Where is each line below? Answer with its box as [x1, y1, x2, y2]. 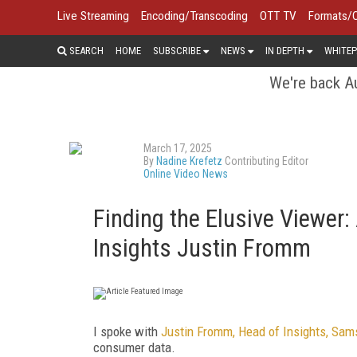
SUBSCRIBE [153, 44, 201, 57]
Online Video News [143, 167, 228, 180]
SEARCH [67, 44, 104, 57]
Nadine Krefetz [156, 154, 222, 167]
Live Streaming [57, 9, 129, 23]
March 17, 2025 [143, 141, 212, 155]
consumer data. [93, 339, 175, 355]
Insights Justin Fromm [93, 233, 311, 263]
